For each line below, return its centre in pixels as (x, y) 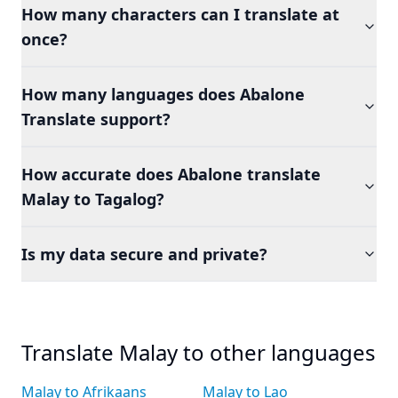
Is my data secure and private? (144, 254)
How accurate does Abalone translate (171, 174)
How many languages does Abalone (163, 94)
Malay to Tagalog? (93, 199)
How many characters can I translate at (180, 14)
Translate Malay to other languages (199, 352)
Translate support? (96, 119)
